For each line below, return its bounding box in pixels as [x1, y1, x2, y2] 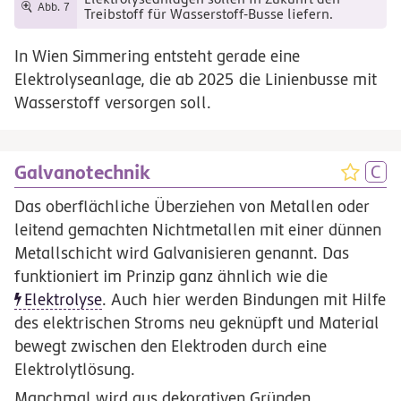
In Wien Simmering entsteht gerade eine [14, 46, 300, 65]
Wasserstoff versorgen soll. [14, 92, 211, 112]
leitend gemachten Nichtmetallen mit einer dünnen [14, 219, 381, 239]
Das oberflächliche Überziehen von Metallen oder [14, 196, 370, 216]
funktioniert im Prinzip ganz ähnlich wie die [14, 266, 328, 286]
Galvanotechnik [14, 161, 150, 184]
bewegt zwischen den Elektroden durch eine [14, 336, 327, 355]
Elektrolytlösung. [14, 359, 135, 379]
